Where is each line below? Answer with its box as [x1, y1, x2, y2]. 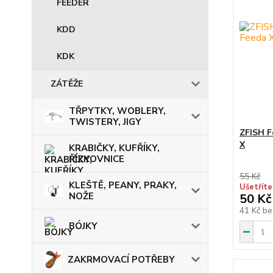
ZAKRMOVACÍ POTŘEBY [67, 253, 175, 266]
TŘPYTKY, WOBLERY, [69, 105, 166, 117]
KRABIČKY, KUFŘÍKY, [69, 142, 160, 154]
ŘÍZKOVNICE [69, 153, 124, 165]
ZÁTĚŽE [51, 78, 83, 90]
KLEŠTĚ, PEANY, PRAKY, [69, 179, 177, 191]
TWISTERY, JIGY [69, 116, 141, 128]
